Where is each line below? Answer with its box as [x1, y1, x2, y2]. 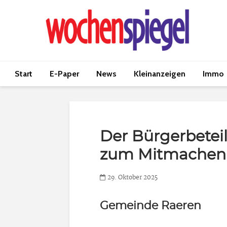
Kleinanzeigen [134, 69, 185, 79]
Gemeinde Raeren [100, 200, 201, 211]
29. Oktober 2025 [107, 172, 158, 183]
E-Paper [50, 69, 79, 79]
